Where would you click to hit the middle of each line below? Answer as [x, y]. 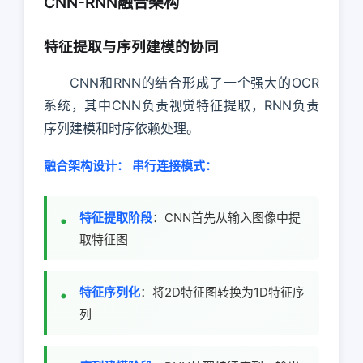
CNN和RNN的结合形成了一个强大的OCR [194, 82]
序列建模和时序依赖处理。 [122, 128]
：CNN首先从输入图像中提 [226, 217]
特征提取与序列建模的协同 [131, 47]
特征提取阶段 [116, 217]
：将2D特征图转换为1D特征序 [222, 293]
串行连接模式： [175, 165]
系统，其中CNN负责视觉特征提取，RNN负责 [181, 105]
